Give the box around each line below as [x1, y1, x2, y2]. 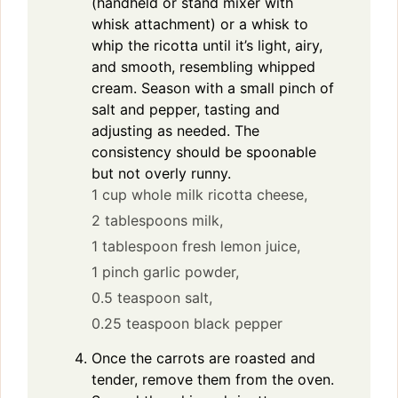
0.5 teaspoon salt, [92, 289, 212, 307]
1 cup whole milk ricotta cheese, [92, 186, 307, 204]
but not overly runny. [92, 164, 231, 183]
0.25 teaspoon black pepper [92, 314, 283, 333]
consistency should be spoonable [92, 143, 316, 162]
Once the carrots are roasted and [92, 349, 315, 368]
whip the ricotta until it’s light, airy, [92, 36, 322, 55]
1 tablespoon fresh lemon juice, [92, 237, 300, 256]
